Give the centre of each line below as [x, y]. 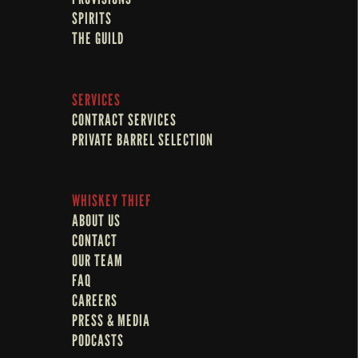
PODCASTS [98, 340]
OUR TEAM [97, 260]
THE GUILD [98, 39]
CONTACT [95, 240]
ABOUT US [96, 220]
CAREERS [95, 300]
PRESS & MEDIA [111, 320]
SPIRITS [92, 19]
